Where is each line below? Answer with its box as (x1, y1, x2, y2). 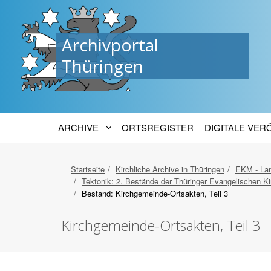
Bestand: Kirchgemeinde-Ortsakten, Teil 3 (82, 188, 228, 199)
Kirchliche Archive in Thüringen (116, 163, 224, 175)
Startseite (71, 163, 105, 175)
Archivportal (62, 33, 158, 56)
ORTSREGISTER (122, 121, 194, 134)
